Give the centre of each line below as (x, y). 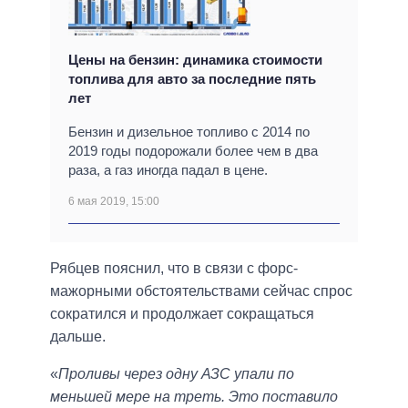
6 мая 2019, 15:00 (114, 202)
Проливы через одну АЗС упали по (176, 374)
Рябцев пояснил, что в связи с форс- (174, 269)
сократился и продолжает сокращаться (182, 314)
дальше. (78, 337)
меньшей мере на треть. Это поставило (194, 397)
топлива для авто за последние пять (192, 79)
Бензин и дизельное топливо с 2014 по (189, 132)
